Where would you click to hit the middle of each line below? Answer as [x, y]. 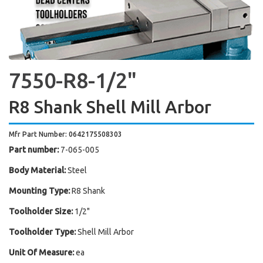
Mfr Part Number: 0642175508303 [65, 134]
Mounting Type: [39, 191]
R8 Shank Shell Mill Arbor [110, 107]
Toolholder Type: [42, 232]
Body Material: [37, 170]
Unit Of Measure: [41, 252]
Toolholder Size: [41, 211]
